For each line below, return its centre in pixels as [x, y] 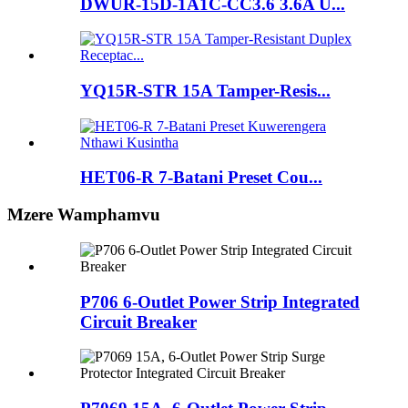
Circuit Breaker [138, 321]
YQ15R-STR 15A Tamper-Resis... [205, 90]
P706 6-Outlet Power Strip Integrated [220, 301]
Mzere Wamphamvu [84, 215]
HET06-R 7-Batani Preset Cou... [201, 178]
